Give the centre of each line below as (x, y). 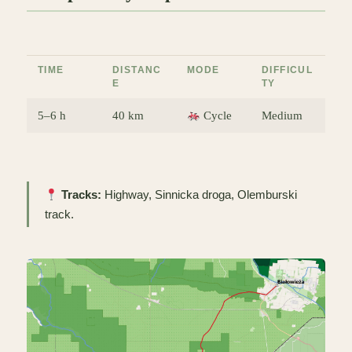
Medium (282, 115)
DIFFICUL (288, 70)
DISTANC (137, 70)
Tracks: (82, 195)
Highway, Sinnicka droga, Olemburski (200, 195)
